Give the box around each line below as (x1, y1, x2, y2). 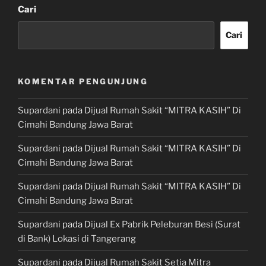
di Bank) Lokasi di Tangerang (18, 233, 136, 244)
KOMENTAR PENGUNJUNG (18, 76, 148, 86)
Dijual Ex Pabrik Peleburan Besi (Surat (84, 218, 240, 230)
